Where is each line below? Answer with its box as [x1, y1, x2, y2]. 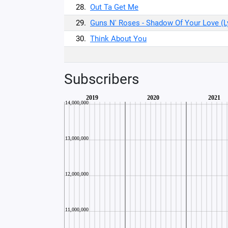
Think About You [90, 34, 147, 43]
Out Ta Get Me [90, 3, 138, 12]
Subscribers [64, 71, 139, 88]
